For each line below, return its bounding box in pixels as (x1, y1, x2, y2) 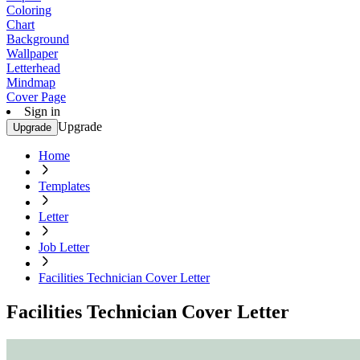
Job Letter (39, 240, 89, 254)
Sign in (24, 104, 60, 118)
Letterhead (6, 61, 60, 75)
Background (6, 32, 69, 46)
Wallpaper (6, 47, 58, 60)
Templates (39, 179, 90, 193)
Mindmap (6, 76, 55, 89)
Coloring (6, 3, 51, 17)
